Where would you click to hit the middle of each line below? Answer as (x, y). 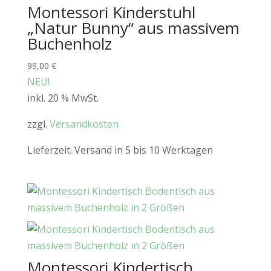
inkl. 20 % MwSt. (63, 98)
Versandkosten (84, 124)
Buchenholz (69, 44)
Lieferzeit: (51, 150)
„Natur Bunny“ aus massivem (133, 28)
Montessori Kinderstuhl (111, 12)
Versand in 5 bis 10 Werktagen (143, 150)
